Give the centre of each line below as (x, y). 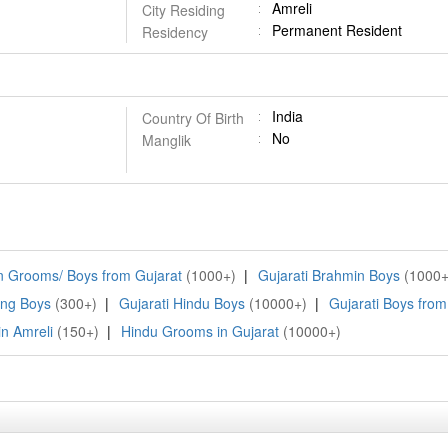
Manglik (166, 140)
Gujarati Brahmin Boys (329, 275)
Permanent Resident (336, 30)
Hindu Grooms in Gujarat (200, 331)
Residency (174, 32)
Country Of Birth (192, 118)
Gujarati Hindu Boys (182, 303)
